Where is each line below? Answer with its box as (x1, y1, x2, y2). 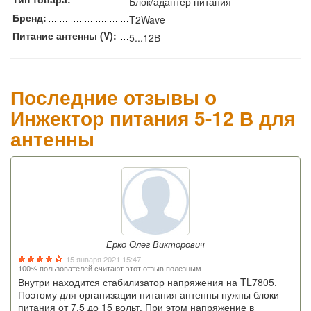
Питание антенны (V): (12, 28, 117, 42)
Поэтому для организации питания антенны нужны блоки (18, 287, 279, 301)
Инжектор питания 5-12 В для (10, 103, 295, 132)
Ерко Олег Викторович (106, 237, 205, 251)
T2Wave (129, 12, 165, 26)
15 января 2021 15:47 (63, 253, 141, 264)
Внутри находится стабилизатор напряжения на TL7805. (18, 274, 277, 289)
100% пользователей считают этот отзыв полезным (18, 262, 201, 274)
